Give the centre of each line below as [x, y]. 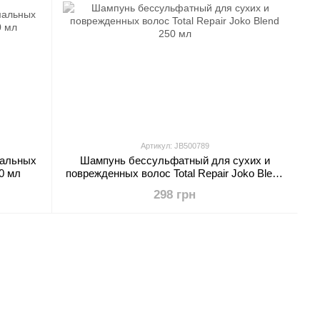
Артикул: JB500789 [175, 146]
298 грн [175, 195]
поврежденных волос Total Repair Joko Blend [175, 173]
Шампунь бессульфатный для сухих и [175, 160]
